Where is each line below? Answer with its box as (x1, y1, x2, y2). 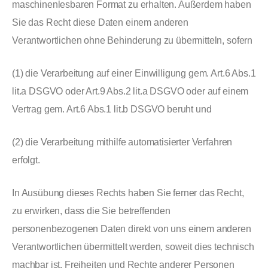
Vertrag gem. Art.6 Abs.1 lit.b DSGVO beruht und (12, 104, 212, 114)
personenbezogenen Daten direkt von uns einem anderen (12, 224, 251, 234)
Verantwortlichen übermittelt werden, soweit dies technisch (12, 242, 254, 252)
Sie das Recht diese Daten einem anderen (12, 17, 188, 28)
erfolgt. (12, 155, 40, 165)
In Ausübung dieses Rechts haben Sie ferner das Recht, (12, 188, 244, 198)
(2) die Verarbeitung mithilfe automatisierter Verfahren (12, 137, 233, 147)
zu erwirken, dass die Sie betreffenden (12, 206, 170, 216)
